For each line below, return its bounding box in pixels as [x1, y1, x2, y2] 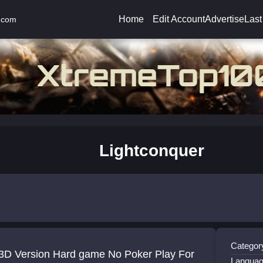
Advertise [205, 14, 244, 24]
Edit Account [153, 14, 205, 24]
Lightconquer [99, 141, 204, 160]
